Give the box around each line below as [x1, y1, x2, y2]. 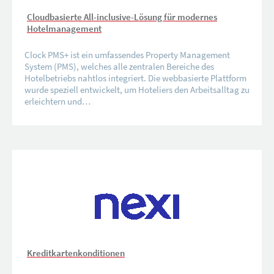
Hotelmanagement [27, 22, 102, 34]
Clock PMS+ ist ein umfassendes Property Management [24, 48, 230, 61]
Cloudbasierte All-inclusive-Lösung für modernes [27, 10, 217, 23]
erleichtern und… [24, 95, 91, 107]
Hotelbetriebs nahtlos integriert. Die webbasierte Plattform [24, 72, 246, 84]
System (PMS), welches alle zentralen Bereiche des [24, 60, 214, 72]
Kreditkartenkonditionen [27, 246, 125, 259]
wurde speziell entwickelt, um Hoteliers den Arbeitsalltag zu [24, 83, 250, 95]
